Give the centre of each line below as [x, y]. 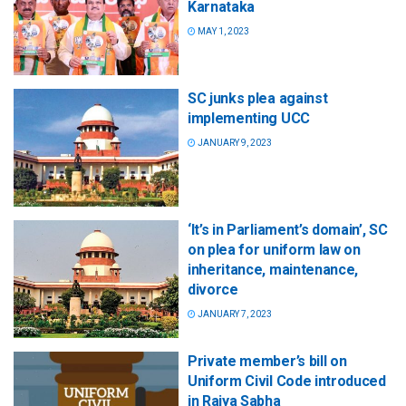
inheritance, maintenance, [273, 269]
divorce [213, 289]
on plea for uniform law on [274, 249]
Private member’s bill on [267, 361]
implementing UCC [249, 118]
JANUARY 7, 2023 [234, 314]
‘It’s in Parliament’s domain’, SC [288, 229]
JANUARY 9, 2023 [234, 142]
